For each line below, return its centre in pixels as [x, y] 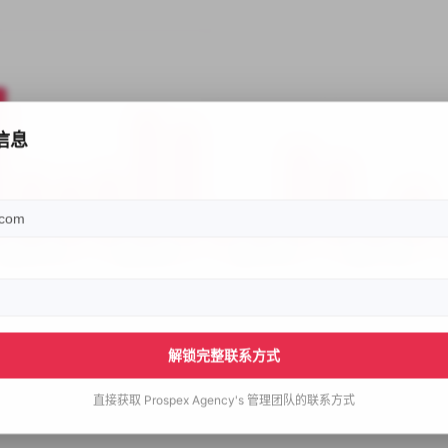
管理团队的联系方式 [301, 400]
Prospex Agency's [194, 400]
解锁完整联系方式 [224, 355]
